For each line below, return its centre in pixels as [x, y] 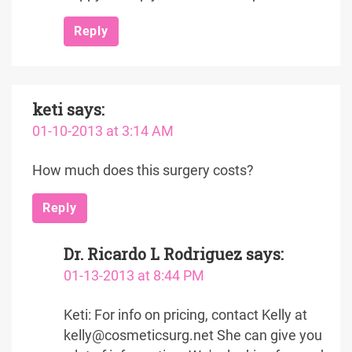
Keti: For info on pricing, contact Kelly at [185, 315]
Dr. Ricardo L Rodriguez [153, 254]
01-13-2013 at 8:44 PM [134, 276]
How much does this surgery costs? [143, 170]
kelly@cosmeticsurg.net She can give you [193, 335]
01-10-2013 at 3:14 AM [103, 131]
